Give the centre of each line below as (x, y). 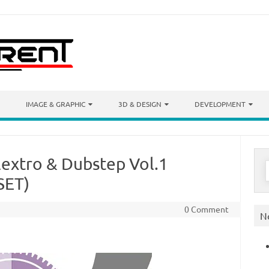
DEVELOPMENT (220, 104)
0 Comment (206, 209)
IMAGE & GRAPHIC (56, 104)
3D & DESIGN (140, 104)
